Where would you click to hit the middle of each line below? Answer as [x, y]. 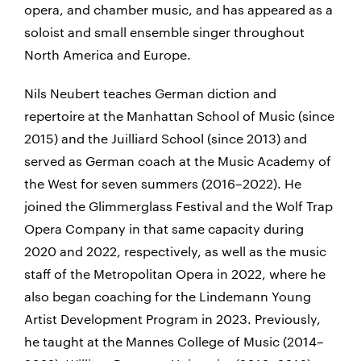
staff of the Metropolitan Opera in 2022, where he [175, 274]
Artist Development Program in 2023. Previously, [172, 319]
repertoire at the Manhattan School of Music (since [179, 116]
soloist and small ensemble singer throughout [164, 32]
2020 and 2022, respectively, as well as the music [175, 251]
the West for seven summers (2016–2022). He [163, 183]
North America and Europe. [108, 54]
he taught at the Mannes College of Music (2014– [174, 341]
